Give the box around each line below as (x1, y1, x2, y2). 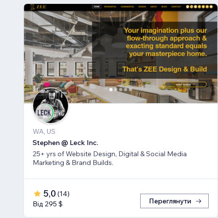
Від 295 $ (33, 200, 63, 209)
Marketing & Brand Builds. (33, 158, 113, 167)
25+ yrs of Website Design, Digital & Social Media (33, 149, 187, 159)
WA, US (33, 127, 55, 136)
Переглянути (149, 197, 191, 206)
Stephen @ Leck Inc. (33, 138, 98, 147)
